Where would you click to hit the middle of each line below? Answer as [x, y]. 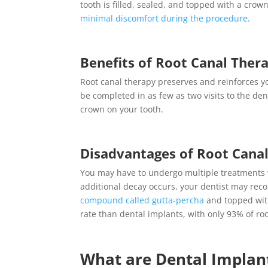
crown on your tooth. [123, 109]
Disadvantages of [139, 153]
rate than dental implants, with [144, 214]
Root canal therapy [118, 81]
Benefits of [118, 62]
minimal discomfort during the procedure [164, 18]
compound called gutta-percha [142, 200]
